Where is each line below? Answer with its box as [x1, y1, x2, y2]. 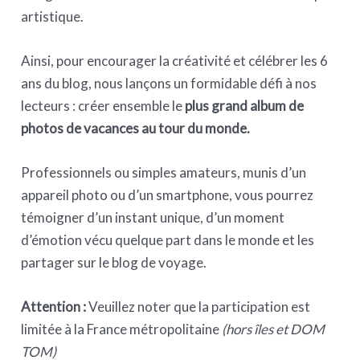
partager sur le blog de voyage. [21, 253, 207, 271]
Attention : [21, 298, 89, 316]
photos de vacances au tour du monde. [21, 119, 251, 137]
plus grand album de [185, 96, 305, 114]
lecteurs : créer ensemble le [21, 96, 186, 114]
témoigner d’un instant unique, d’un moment [21, 208, 285, 226]
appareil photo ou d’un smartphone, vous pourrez [21, 186, 314, 203]
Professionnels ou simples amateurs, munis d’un [21, 163, 307, 181]
